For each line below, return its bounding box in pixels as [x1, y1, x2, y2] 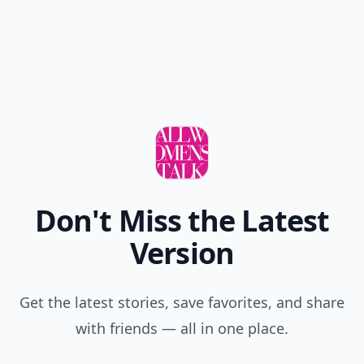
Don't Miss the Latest [34, 201, 330, 240]
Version [130, 233, 234, 273]
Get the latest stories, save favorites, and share [19, 292, 344, 312]
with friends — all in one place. [76, 318, 288, 338]
